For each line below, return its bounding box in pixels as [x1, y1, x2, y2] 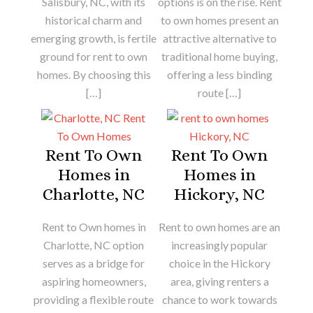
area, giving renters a [170, 274, 269, 288]
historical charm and [45, 13, 142, 27]
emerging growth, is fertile [31, 31, 156, 45]
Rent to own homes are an [159, 219, 280, 233]
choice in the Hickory [168, 256, 270, 270]
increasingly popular [171, 238, 268, 252]
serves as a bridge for [43, 256, 145, 270]
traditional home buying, [161, 49, 277, 63]
